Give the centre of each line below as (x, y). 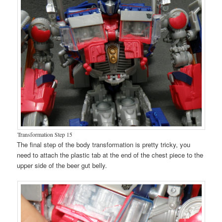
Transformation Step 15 (45, 135)
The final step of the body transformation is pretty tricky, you (104, 145)
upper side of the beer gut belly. (62, 166)
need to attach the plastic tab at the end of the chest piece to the (110, 155)
